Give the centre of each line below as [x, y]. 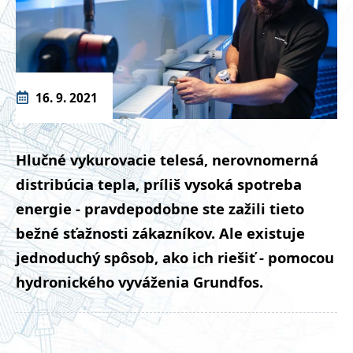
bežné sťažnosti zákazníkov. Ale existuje [160, 233]
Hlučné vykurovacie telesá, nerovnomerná [167, 160]
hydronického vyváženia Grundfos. [139, 282]
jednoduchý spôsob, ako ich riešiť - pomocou [175, 258]
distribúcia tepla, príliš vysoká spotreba [159, 184]
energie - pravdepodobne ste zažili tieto [160, 209]
